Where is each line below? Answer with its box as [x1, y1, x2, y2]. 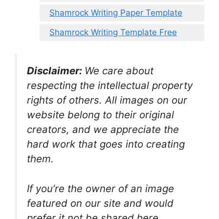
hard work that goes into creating [27, 137, 185, 150]
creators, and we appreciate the [27, 123, 179, 135]
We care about [85, 64, 153, 77]
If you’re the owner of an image [27, 182, 174, 195]
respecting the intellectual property [27, 79, 193, 91]
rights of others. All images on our [27, 93, 187, 106]
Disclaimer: [27, 64, 85, 77]
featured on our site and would [27, 197, 174, 209]
